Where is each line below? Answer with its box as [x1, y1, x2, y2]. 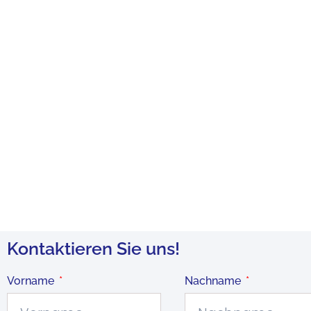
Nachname [185, 274, 244, 288]
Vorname [7, 274, 57, 288]
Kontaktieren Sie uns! [7, 238, 180, 260]
